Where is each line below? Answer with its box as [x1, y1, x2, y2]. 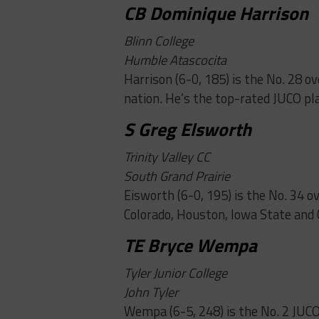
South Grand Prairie [124, 166, 230, 187]
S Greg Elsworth [124, 115, 251, 144]
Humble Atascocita [124, 50, 226, 70]
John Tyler [124, 282, 178, 303]
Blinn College [124, 31, 194, 51]
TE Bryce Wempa [124, 231, 257, 260]
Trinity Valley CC [124, 147, 210, 167]
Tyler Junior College [124, 263, 227, 283]
